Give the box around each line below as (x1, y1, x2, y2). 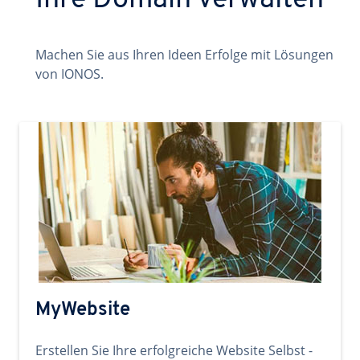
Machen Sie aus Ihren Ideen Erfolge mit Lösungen (35, 46, 333, 63)
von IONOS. (35, 65, 104, 83)
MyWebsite (35, 301, 130, 320)
